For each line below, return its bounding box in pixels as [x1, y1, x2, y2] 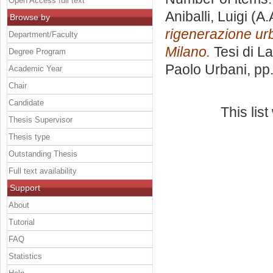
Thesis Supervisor [9, 115, 73, 124]
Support [10, 182, 40, 193]
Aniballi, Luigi [165, 9, 247, 25]
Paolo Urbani [165, 62, 247, 78]
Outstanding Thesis [9, 149, 77, 158]
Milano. [165, 44, 210, 60]
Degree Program [9, 46, 66, 56]
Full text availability [9, 166, 77, 175]
